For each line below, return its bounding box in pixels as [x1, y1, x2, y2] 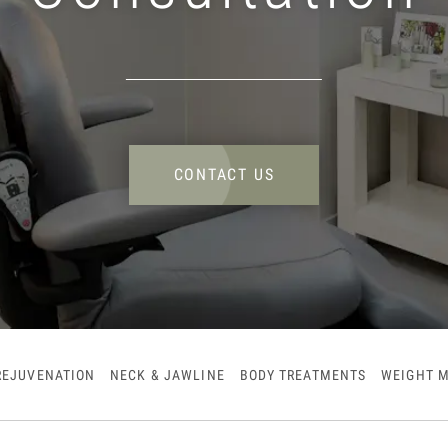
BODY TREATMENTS [239, 366, 367, 383]
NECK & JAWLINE [110, 366, 225, 383]
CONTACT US [173, 164, 275, 184]
